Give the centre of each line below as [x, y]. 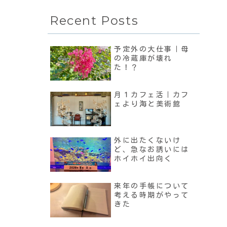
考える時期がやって [152, 195]
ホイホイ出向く [143, 159]
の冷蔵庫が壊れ [143, 59]
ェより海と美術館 [148, 104]
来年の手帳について [152, 186]
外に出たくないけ [148, 141]
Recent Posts [94, 21]
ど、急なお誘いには [152, 150]
